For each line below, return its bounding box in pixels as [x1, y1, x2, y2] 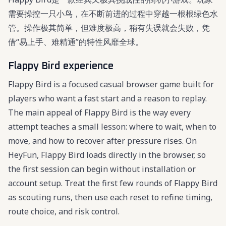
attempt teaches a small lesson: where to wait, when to [8, 121, 216, 132]
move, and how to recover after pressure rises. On [8, 135, 197, 146]
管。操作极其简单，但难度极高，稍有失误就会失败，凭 [8, 22, 210, 33]
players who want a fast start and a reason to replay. [8, 93, 207, 104]
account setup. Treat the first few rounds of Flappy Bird [8, 178, 217, 189]
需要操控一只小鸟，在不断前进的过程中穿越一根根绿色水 [8, 8, 218, 19]
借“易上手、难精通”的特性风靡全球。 [8, 36, 143, 47]
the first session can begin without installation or [8, 163, 196, 175]
